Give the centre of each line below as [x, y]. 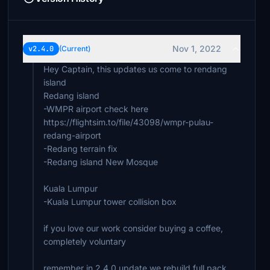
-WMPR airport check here [96, 109]
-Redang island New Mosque [101, 162]
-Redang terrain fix [81, 149]
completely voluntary [85, 241]
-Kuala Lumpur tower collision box [110, 202]
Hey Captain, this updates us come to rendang [136, 69]
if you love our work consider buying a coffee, [133, 228]
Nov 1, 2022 [196, 49]
